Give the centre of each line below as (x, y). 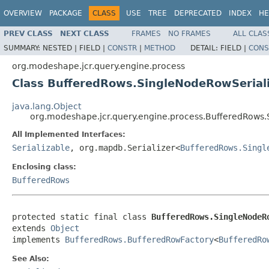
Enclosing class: (44, 167)
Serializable (41, 147)
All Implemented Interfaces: (69, 134)
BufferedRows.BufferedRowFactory (139, 239)
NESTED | (61, 48)
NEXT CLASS (85, 33)
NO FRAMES (189, 33)
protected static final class (82, 216)
